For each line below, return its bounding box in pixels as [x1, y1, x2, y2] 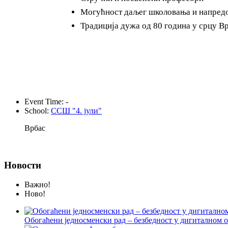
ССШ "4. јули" [51, 106, 102, 115]
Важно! [24, 180, 50, 189]
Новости [4, 159, 41, 170]
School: [24, 106, 49, 115]
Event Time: [24, 97, 64, 106]
